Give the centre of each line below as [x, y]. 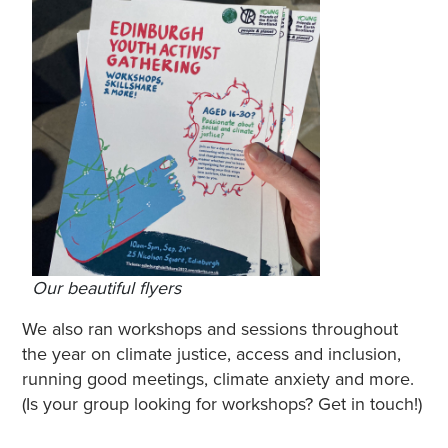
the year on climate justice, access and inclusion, [211, 353]
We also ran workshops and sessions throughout [209, 328]
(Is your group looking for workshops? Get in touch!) [221, 403]
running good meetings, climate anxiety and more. [217, 378]
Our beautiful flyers [106, 287]
